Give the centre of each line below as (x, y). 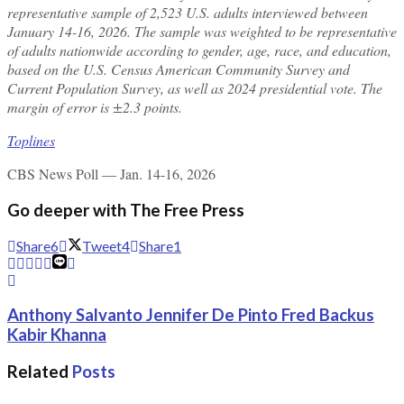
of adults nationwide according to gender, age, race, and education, (199, 50)
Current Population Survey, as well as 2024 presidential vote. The (195, 88)
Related (38, 372)
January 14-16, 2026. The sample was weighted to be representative (202, 32)
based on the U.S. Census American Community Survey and (179, 69)
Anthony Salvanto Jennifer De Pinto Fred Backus (191, 315)
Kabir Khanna (57, 335)
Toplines (31, 141)
